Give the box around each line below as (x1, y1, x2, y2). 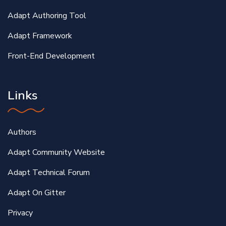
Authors (8, 127, 36, 138)
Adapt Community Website (8, 147, 105, 158)
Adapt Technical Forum (8, 167, 90, 179)
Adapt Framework (8, 30, 72, 42)
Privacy (8, 207, 33, 219)
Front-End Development (8, 50, 95, 62)
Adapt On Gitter (8, 187, 66, 199)
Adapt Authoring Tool (8, 10, 86, 22)
